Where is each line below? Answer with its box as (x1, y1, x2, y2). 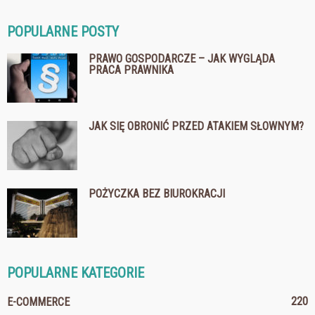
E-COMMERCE (7, 295, 70, 309)
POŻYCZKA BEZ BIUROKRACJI (89, 186, 225, 200)
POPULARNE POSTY (7, 22, 119, 40)
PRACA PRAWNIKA (89, 63, 174, 77)
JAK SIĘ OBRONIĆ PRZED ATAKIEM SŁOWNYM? (89, 119, 304, 133)
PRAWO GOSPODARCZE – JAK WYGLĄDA (89, 51, 275, 65)
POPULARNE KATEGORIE (7, 264, 144, 281)
